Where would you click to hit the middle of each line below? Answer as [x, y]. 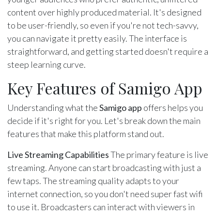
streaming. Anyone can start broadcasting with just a [104, 168]
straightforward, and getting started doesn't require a [108, 52]
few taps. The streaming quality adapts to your [93, 181]
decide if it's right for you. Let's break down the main [104, 121]
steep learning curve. [46, 65]
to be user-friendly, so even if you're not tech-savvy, [103, 25]
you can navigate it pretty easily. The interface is [97, 39]
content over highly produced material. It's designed [104, 12]
